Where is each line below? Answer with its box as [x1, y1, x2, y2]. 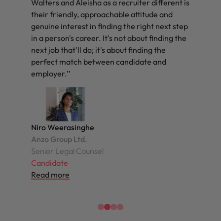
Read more [31, 170, 70, 180]
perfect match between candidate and [31, 56, 166, 67]
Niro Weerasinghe [31, 122, 94, 133]
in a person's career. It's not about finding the [31, 33, 186, 43]
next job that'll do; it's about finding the [31, 44, 166, 55]
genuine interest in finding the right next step [31, 21, 188, 31]
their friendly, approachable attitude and [31, 9, 173, 19]
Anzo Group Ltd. [31, 134, 87, 145]
